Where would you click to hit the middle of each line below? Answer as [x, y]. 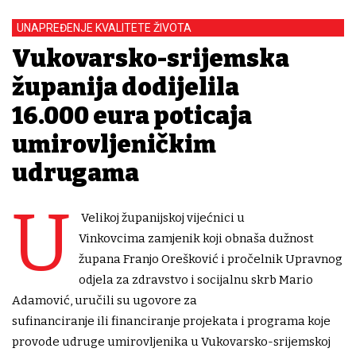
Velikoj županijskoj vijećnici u [162, 218]
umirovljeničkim [114, 145]
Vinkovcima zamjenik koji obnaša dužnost [196, 239]
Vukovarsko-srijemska [151, 59]
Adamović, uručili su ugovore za [104, 301]
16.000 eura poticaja [132, 116]
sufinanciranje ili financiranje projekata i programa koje [171, 321]
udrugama [75, 174]
